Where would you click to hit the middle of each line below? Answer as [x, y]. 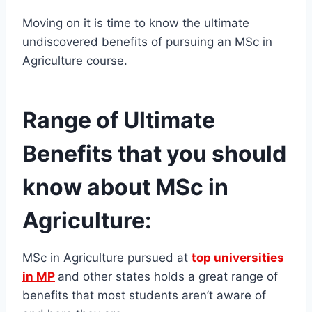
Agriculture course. [75, 61]
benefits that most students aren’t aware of [144, 296]
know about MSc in [125, 187]
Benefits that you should [154, 154]
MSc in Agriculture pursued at [107, 258]
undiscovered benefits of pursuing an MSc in [147, 42]
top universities [238, 258]
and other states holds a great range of [168, 277]
